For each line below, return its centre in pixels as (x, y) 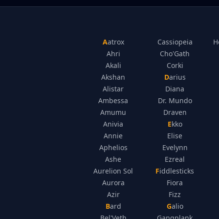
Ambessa (113, 100)
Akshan (113, 77)
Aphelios (113, 147)
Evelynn (175, 147)
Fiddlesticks (177, 171)
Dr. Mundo (175, 100)
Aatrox (116, 42)
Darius (177, 77)
